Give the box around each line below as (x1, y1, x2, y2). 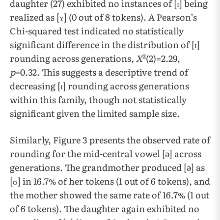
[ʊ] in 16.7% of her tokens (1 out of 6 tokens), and (10, 174, 210, 188)
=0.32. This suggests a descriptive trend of (15, 65, 188, 79)
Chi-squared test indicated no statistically (10, 24, 184, 37)
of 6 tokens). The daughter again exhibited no (10, 201, 199, 215)
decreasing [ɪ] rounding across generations (10, 79, 189, 92)
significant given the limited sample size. (10, 106, 180, 120)
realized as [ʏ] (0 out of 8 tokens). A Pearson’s (10, 10, 197, 24)
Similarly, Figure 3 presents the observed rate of (10, 133, 210, 146)
